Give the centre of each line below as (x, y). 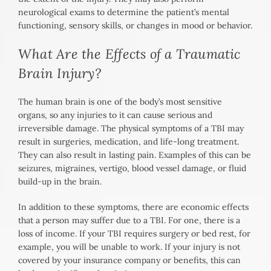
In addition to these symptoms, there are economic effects (133, 207)
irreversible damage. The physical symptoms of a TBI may (131, 129)
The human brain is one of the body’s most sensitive (120, 102)
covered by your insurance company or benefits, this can (129, 260)
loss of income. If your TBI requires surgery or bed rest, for (134, 234)
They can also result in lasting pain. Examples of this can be (135, 155)
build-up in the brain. (60, 182)
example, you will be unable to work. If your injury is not (129, 247)
